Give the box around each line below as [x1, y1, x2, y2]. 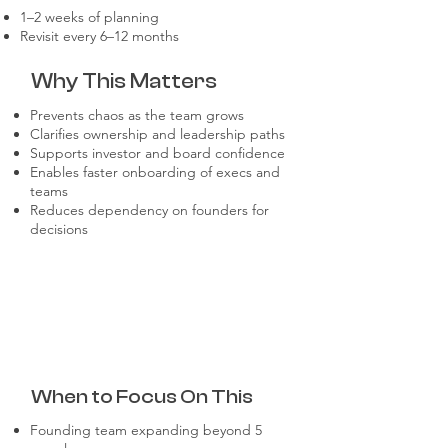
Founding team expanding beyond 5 [30, 421, 262, 439]
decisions [30, 220, 88, 238]
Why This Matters [31, 69, 217, 93]
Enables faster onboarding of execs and [30, 163, 280, 181]
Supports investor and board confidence [30, 144, 285, 162]
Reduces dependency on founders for [30, 201, 269, 219]
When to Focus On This [31, 385, 253, 408]
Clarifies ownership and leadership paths [30, 125, 285, 143]
